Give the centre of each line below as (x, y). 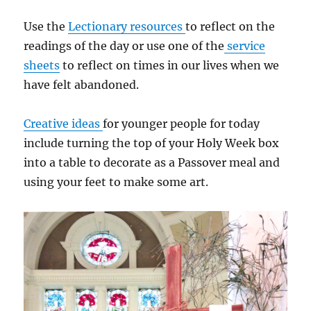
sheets (42, 65)
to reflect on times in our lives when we (170, 65)
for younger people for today (182, 123)
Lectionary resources (127, 26)
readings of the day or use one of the (124, 45)
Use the (46, 26)
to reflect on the (230, 26)
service (245, 45)
